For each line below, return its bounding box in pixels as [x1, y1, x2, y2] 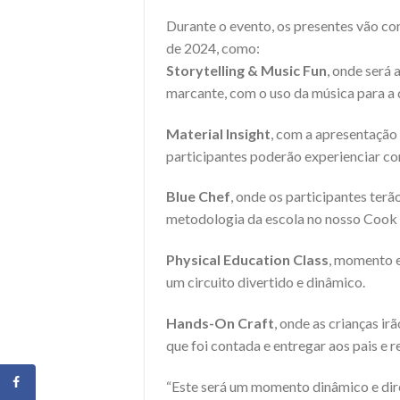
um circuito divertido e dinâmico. [166, 273, 365, 291]
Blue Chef [166, 187, 230, 205]
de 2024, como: [166, 38, 260, 56]
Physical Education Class [166, 251, 329, 269]
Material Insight [166, 124, 271, 142]
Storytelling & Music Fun [166, 61, 327, 79]
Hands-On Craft [166, 313, 274, 331]
